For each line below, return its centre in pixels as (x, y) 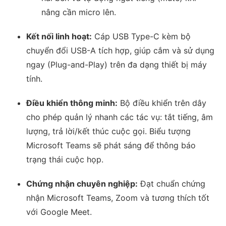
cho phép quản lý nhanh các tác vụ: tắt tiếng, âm (120, 117)
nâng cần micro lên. (79, 12)
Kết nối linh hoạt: (59, 37)
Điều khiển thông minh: (72, 103)
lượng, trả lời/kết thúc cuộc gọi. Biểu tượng (109, 131)
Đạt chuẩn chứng (172, 184)
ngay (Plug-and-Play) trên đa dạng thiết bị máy (117, 65)
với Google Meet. (59, 212)
